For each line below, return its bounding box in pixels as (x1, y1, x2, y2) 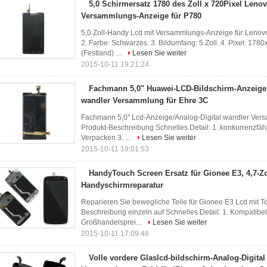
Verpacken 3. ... (81, 133, 132, 142)
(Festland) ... (81, 49, 123, 57)
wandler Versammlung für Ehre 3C (81, 96, 208, 105)
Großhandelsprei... (81, 218, 143, 226)
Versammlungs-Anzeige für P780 (81, 11, 201, 20)
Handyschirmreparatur (81, 181, 163, 190)
